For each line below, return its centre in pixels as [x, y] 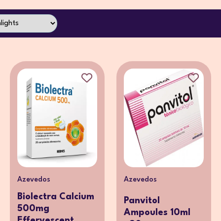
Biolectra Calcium [56, 197]
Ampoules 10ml [157, 213]
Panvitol [142, 201]
